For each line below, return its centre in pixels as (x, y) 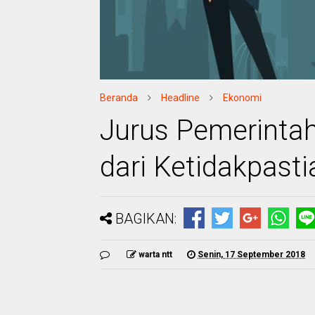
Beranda (119, 97)
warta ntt (155, 254)
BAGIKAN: (146, 218)
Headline (180, 97)
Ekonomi (242, 97)
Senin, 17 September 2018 (251, 254)
